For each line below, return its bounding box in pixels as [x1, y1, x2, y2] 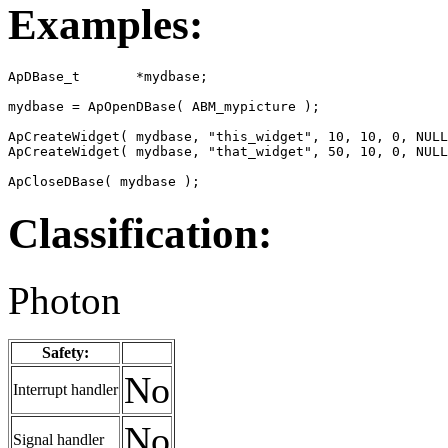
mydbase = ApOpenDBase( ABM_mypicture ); [8, 98, 320, 114]
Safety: [42, 343, 89, 361]
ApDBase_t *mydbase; [8, 68, 208, 84]
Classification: [8, 209, 272, 257]
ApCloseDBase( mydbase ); [8, 173, 200, 189]
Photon [8, 278, 121, 322]
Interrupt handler [13, 380, 118, 398]
